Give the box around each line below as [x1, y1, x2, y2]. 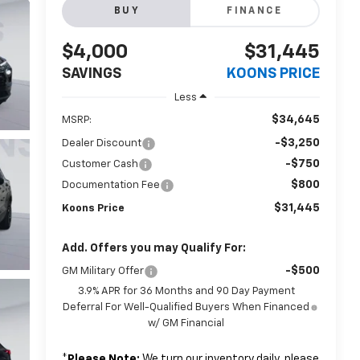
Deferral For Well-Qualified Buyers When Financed [63, 301, 310, 313]
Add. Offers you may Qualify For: [61, 242, 246, 254]
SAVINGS [61, 67, 121, 82]
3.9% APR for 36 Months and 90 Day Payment [77, 285, 295, 297]
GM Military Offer [61, 265, 144, 276]
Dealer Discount [61, 137, 141, 149]
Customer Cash [61, 158, 138, 170]
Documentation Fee [61, 179, 160, 190]
